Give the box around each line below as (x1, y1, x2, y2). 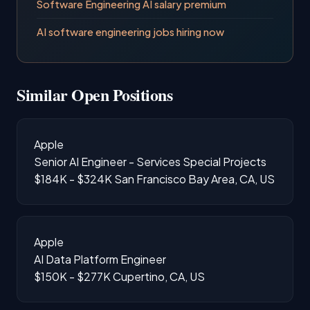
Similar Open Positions (17, 82, 173, 107)
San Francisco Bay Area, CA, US (114, 171, 275, 186)
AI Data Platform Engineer (34, 251, 166, 266)
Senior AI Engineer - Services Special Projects (34, 154, 266, 169)
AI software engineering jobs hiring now (37, 25, 224, 38)
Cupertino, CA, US (113, 268, 205, 284)
